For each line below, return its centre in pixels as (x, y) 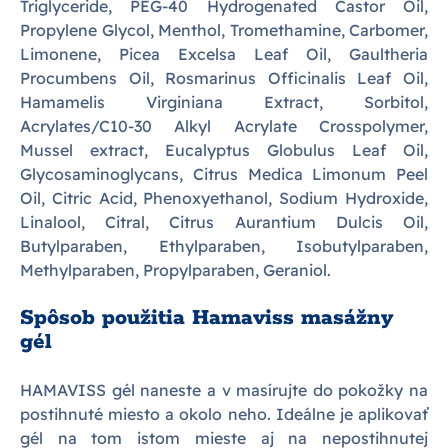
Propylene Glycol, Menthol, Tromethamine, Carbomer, (224, 30)
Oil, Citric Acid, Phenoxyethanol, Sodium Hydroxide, (224, 198)
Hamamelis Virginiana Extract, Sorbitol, (224, 102)
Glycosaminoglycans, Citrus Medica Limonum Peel (224, 174)
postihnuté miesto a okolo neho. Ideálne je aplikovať (224, 414)
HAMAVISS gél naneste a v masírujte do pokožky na (224, 390)
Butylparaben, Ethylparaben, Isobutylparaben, (224, 246)
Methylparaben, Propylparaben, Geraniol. (175, 270)
